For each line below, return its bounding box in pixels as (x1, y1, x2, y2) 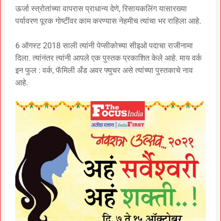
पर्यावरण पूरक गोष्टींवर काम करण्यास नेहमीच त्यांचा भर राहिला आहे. (15, 16, 201, 26)
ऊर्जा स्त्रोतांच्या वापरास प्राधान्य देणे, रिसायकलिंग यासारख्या (15, 3, 187, 13)
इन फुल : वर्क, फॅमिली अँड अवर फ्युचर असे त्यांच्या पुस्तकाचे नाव (15, 65, 193, 75)
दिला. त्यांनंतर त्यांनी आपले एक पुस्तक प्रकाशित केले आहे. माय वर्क (15, 53, 202, 63)
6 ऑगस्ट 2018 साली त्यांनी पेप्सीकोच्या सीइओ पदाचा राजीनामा (15, 40, 193, 50)
